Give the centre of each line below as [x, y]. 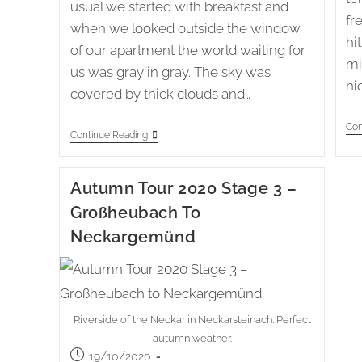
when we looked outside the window [185, 29]
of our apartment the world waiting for [187, 51]
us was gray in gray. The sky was [170, 72]
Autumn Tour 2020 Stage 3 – [183, 188]
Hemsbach [175, 161]
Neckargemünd [133, 236]
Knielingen [174, 135]
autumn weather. [192, 338]
